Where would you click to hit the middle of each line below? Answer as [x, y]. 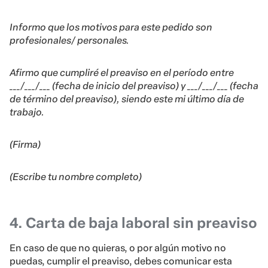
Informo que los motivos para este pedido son [111, 28]
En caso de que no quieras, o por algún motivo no [118, 248]
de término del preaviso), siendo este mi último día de [127, 99]
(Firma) [25, 145]
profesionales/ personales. [69, 41]
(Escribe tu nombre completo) [76, 177]
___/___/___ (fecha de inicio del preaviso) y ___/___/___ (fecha [134, 86]
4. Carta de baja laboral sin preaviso [133, 223]
